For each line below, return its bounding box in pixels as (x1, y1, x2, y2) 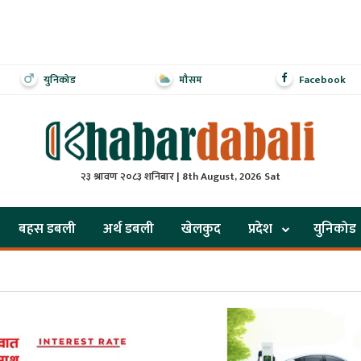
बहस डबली (19, 217, 76, 240)
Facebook (298, 71, 346, 89)
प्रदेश (248, 217, 272, 240)
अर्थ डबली (103, 217, 154, 240)
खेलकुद (181, 217, 221, 240)
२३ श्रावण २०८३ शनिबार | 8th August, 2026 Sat (81, 167, 280, 185)
